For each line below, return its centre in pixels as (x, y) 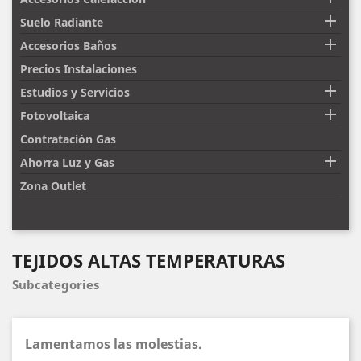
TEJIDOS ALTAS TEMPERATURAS (149, 260)
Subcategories (56, 284)
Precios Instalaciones (78, 68)
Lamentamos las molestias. (114, 344)
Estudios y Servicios (75, 92)
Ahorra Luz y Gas (67, 162)
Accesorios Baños (68, 45)
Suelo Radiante (61, 22)
